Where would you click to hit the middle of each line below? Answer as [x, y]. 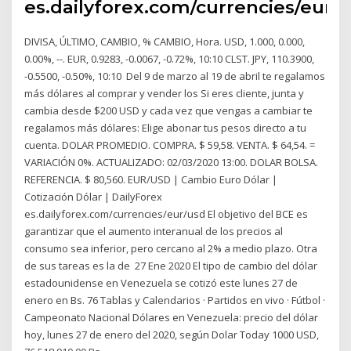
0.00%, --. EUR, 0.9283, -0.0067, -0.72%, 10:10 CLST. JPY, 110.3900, [170, 58]
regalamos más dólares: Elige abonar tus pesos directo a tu [166, 127]
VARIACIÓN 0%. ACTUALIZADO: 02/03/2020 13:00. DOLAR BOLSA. [172, 162]
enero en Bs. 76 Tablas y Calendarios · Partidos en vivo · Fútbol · [175, 300]
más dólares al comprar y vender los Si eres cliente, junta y [165, 93]
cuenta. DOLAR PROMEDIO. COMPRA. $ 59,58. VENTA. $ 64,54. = [170, 145]
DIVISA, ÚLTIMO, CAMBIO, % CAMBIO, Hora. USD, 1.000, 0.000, [165, 41]
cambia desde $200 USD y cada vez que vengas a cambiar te [169, 110]
